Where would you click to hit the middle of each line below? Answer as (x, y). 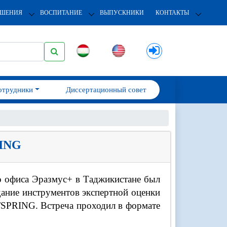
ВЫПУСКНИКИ (122, 12)
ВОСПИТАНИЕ (61, 12)
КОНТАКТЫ (172, 12)
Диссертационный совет (106, 90)
